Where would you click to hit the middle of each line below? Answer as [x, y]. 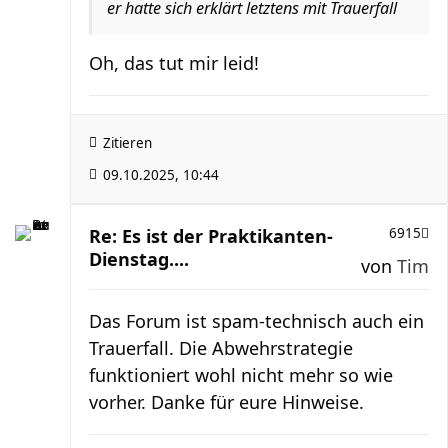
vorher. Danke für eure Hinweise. [226, 401]
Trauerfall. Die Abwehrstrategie [221, 347]
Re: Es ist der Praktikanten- [211, 235]
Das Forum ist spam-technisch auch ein [256, 320]
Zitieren [127, 142]
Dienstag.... [139, 258]
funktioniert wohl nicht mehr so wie [241, 374]
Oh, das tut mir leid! [174, 62]
